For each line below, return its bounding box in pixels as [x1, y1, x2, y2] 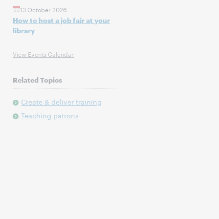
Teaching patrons [21, 110, 79, 120]
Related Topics [13, 75, 63, 84]
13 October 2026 [20, 5, 67, 14]
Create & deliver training [21, 97, 102, 107]
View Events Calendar [13, 49, 74, 58]
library [13, 25, 35, 35]
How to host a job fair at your [13, 15, 110, 24]
